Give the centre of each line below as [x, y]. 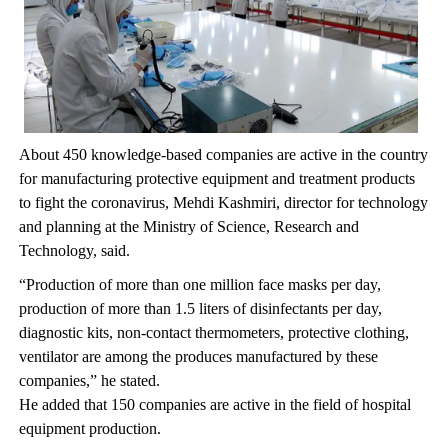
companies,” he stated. [89, 380]
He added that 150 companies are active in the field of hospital [214, 404]
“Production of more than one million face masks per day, [199, 284]
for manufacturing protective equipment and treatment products [216, 178]
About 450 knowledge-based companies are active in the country [223, 154]
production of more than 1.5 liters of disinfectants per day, [200, 308]
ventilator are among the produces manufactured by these [198, 356]
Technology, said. [74, 250]
